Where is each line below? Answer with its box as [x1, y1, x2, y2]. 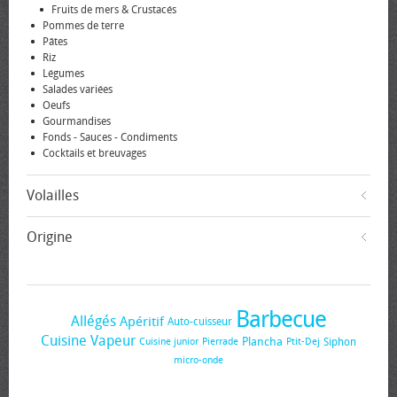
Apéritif [120, 313, 164, 330]
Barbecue [236, 306, 326, 333]
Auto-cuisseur [167, 315, 232, 328]
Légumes [43, 67, 84, 80]
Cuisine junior [139, 336, 198, 347]
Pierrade [202, 336, 238, 347]
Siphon [323, 335, 356, 348]
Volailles [27, 187, 79, 204]
